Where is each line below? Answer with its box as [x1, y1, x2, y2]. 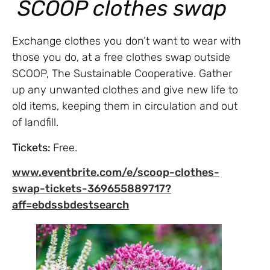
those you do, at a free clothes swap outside [12, 51, 230, 64]
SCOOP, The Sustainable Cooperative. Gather [12, 67, 232, 81]
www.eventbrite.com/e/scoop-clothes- [12, 166, 219, 179]
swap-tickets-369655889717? [12, 182, 171, 195]
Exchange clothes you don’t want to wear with [12, 34, 241, 48]
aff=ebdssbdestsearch [12, 198, 129, 212]
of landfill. [12, 116, 61, 130]
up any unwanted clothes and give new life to [12, 83, 238, 97]
